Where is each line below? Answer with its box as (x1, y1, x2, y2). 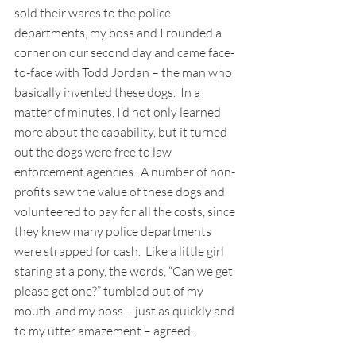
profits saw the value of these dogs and (14, 184, 227, 200)
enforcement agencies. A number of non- (14, 164, 235, 180)
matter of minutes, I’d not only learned (14, 104, 223, 121)
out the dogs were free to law (14, 144, 174, 161)
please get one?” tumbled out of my (14, 283, 206, 300)
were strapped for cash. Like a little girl (14, 243, 226, 260)
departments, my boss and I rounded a (14, 25, 224, 41)
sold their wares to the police (14, 5, 173, 21)
